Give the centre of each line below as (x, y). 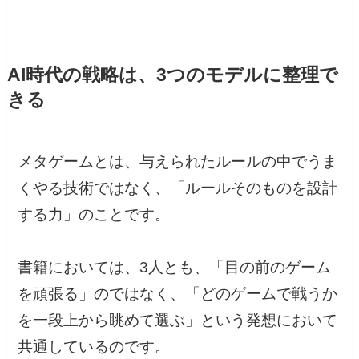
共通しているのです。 (94, 347)
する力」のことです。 (94, 215)
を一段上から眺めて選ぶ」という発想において (178, 321)
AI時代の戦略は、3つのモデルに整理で (172, 75)
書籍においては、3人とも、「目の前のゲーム (175, 268)
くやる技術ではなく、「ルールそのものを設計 (178, 188)
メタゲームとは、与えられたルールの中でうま (178, 162)
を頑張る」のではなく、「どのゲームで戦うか (178, 294)
